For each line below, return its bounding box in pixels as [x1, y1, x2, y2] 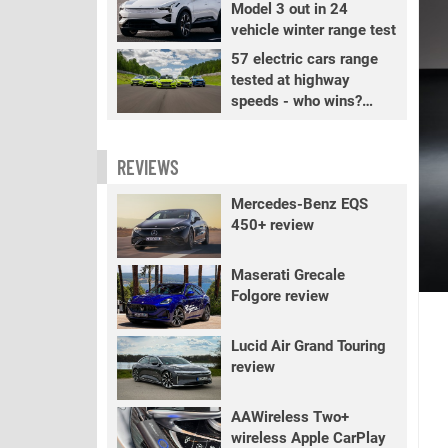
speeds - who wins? [230, 92, 362, 110]
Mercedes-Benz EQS [230, 195, 368, 213]
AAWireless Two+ [230, 408, 349, 426]
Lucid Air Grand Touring [230, 337, 386, 355]
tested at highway [230, 71, 350, 89]
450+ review [230, 216, 314, 234]
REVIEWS [117, 155, 179, 179]
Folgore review [230, 287, 329, 305]
